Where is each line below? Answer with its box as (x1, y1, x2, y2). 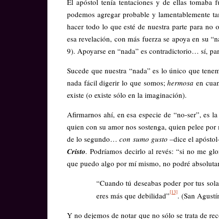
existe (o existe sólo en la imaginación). (67, 89, 187, 100)
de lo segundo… (67, 133, 120, 144)
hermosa (167, 77, 194, 88)
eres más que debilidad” (96, 191, 170, 201)
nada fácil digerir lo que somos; (67, 77, 168, 88)
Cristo (67, 146, 86, 156)
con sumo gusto (119, 133, 168, 144)
